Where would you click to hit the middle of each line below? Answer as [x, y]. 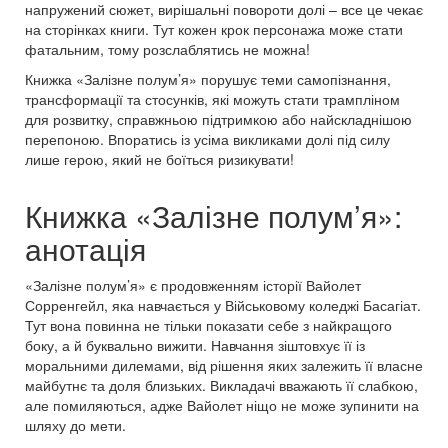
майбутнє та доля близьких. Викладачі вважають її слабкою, [221, 384]
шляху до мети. [75, 424]
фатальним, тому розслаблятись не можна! [167, 48]
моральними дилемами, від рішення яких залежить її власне [224, 364]
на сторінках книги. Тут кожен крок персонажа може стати [214, 28]
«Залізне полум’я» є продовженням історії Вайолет [193, 284]
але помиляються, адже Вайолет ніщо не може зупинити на [222, 404]
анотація [85, 248]
